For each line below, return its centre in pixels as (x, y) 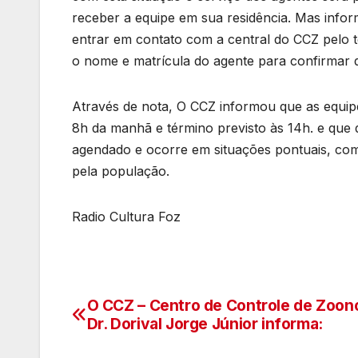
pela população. (121, 171)
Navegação (139, 312)
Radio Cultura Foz (126, 217)
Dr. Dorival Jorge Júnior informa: (205, 324)
